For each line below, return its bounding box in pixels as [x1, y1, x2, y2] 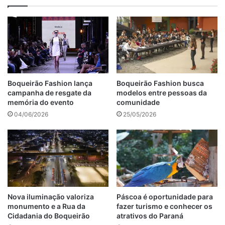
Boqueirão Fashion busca [117, 79, 204, 88]
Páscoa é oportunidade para [117, 192, 213, 201]
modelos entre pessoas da [117, 88, 207, 97]
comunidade [117, 98, 160, 107]
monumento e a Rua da [8, 201, 85, 210]
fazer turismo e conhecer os [117, 201, 212, 210]
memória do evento [8, 98, 74, 107]
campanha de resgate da [8, 88, 91, 97]
